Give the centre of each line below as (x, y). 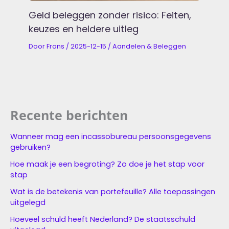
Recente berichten (69, 115)
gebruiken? (30, 147)
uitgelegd (28, 203)
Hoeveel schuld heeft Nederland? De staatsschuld (103, 220)
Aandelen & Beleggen (150, 46)
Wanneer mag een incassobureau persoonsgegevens (111, 137)
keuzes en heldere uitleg (84, 29)
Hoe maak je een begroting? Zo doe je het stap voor (107, 164)
